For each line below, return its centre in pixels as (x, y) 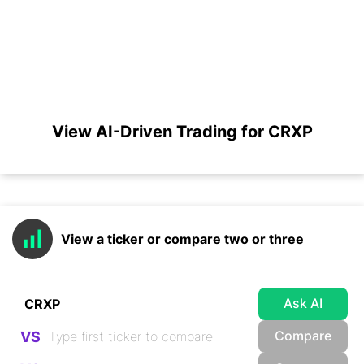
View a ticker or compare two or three (182, 239)
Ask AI (303, 303)
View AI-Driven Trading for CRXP (182, 132)
